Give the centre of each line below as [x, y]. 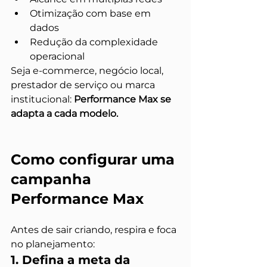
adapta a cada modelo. [64, 114]
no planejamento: [53, 244]
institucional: [42, 99]
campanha [53, 179]
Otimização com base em [91, 13]
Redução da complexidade [95, 42]
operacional [57, 56]
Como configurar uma [95, 159]
